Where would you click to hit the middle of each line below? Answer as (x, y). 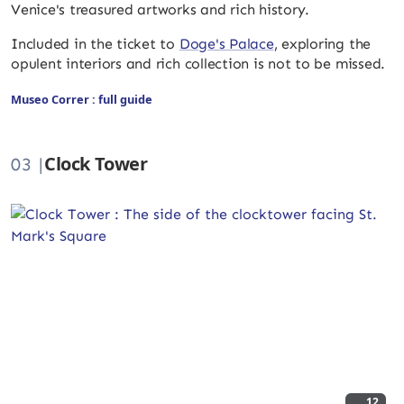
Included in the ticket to (95, 44)
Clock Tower (96, 164)
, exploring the (322, 44)
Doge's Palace (226, 44)
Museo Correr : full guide (82, 99)
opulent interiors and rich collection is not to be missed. (198, 64)
